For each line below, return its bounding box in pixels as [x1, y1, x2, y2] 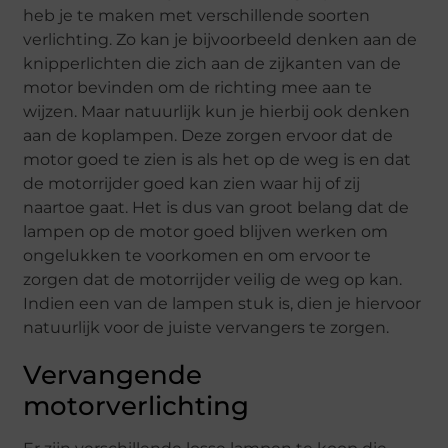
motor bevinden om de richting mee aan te [23, 77, 373, 97]
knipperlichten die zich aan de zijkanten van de [23, 53, 402, 73]
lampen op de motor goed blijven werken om [23, 221, 389, 241]
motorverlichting [23, 389, 250, 422]
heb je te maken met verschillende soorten [23, 5, 371, 25]
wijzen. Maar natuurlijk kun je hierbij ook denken [23, 101, 411, 121]
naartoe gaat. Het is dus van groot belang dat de [23, 197, 410, 217]
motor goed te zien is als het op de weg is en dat [23, 149, 412, 169]
